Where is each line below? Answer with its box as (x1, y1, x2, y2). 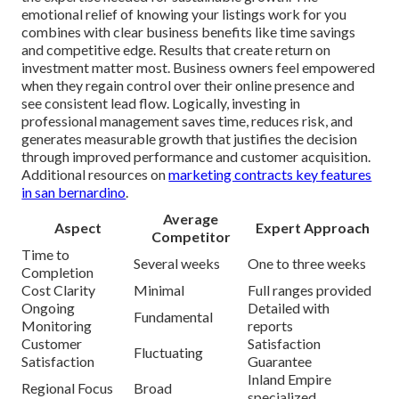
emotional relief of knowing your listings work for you (21, 5, 347, 23)
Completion (21, 264, 94, 281)
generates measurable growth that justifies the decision (21, 130, 358, 148)
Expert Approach (255, 219, 370, 237)
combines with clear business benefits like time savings (21, 23, 356, 41)
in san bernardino (21, 183, 126, 201)
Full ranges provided (248, 281, 372, 299)
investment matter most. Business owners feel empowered (21, 59, 376, 77)
